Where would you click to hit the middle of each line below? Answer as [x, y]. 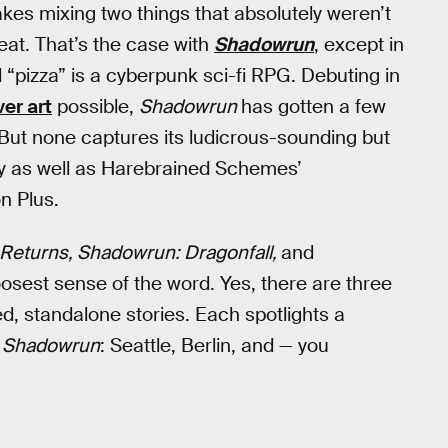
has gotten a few [313, 106]
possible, [95, 106]
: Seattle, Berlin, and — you [214, 345]
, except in [359, 44]
